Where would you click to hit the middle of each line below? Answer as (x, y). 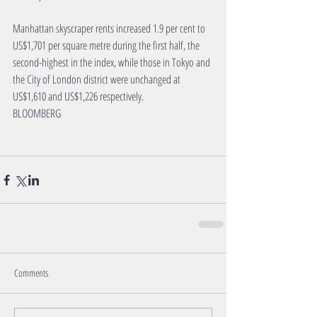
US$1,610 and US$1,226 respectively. (78, 97)
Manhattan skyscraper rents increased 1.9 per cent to (110, 29)
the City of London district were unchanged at (98, 80)
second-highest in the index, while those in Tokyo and (113, 63)
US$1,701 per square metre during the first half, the (107, 46)
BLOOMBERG (37, 114)
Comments (31, 273)
